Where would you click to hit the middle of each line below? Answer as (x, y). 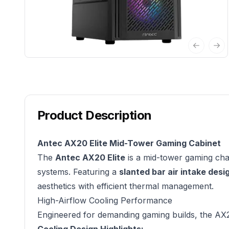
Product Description (95, 115)
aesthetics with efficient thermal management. (125, 186)
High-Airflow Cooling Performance (105, 200)
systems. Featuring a (78, 172)
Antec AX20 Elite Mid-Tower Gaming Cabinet (129, 143)
